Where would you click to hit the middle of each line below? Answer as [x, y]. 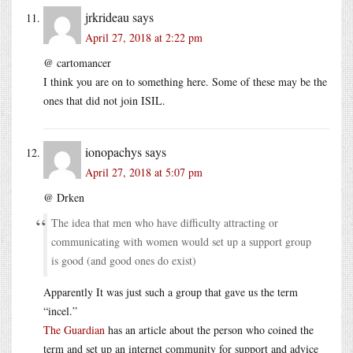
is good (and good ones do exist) [124, 260]
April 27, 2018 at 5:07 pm [144, 172]
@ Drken [64, 197]
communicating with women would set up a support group [181, 241]
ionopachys [113, 151]
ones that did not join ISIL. [104, 100]
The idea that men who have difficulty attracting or [165, 222]
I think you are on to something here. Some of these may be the [185, 81]
